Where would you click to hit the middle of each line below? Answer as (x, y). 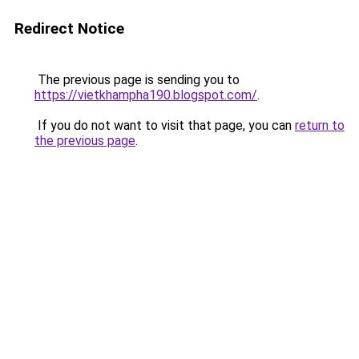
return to (320, 125)
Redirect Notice (69, 28)
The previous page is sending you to (137, 80)
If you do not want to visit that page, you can (165, 125)
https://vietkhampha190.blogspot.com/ (146, 95)
